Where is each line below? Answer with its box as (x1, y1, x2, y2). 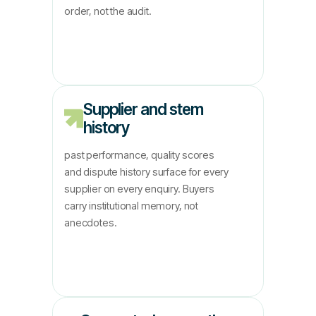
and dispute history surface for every (64, 166, 229, 178)
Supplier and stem (83, 99, 204, 119)
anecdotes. (64, 217, 117, 229)
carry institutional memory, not (64, 200, 199, 212)
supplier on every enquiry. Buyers (64, 183, 214, 195)
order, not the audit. (64, 5, 152, 17)
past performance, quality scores (64, 149, 214, 161)
